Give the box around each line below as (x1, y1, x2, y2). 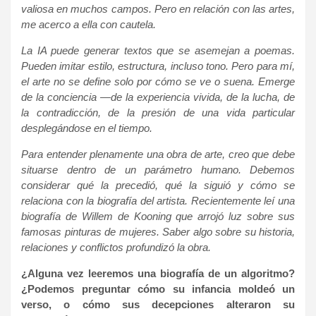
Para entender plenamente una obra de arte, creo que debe (21, 147, 295, 160)
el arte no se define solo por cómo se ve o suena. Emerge (21, 75, 295, 87)
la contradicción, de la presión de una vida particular (21, 106, 295, 119)
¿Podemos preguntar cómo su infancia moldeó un (21, 282, 295, 295)
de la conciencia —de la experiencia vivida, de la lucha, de (21, 90, 295, 103)
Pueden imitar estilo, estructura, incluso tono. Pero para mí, (21, 59, 295, 72)
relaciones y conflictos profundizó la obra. (21, 241, 211, 253)
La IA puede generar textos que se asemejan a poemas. (21, 44, 295, 56)
